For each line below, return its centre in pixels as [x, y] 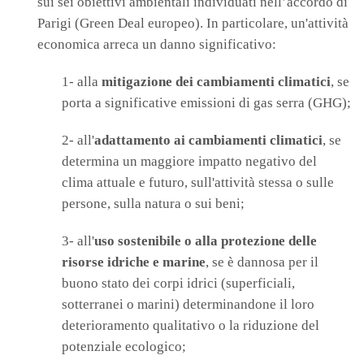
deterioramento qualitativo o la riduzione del [191, 326]
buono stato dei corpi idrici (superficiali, [178, 284]
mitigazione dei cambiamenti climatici [216, 82]
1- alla [82, 82]
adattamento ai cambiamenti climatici [208, 141]
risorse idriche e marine [134, 262]
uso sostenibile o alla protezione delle [206, 241]
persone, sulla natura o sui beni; [153, 204]
